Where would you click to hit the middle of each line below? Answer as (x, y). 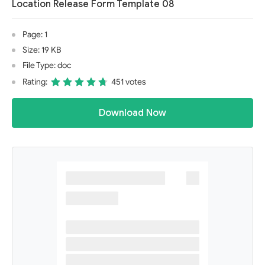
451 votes (129, 82)
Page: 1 (35, 35)
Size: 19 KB (42, 50)
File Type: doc (47, 65)
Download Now (132, 113)
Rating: (35, 82)
